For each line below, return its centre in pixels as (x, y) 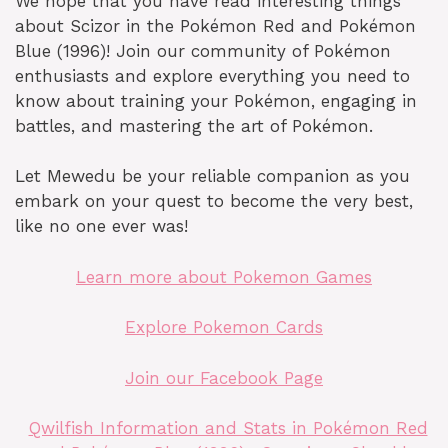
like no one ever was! (101, 226)
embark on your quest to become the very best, (214, 201)
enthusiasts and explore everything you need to (212, 75)
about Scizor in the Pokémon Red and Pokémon (215, 25)
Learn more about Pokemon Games (224, 276)
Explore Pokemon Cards (224, 327)
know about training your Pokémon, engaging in (216, 100)
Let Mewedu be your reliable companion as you (212, 176)
